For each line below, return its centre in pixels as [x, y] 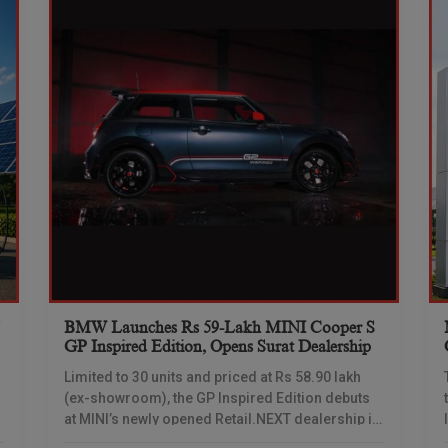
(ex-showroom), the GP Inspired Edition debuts [217, 398]
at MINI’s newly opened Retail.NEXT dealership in [222, 419]
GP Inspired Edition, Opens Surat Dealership [217, 347]
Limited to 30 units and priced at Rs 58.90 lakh [212, 377]
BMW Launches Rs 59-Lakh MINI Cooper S [219, 328]
